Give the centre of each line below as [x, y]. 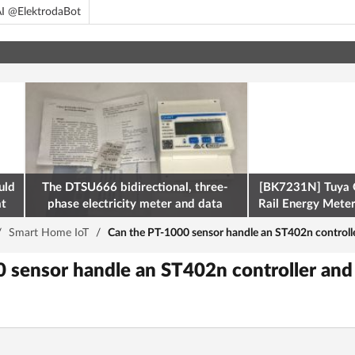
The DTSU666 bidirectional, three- [136, 187]
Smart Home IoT [49, 233]
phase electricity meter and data [136, 204]
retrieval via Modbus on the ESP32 [136, 221]
